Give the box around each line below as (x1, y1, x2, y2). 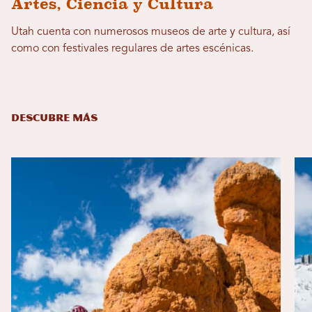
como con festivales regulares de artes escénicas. (11, 43, 253, 55)
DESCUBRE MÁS (11, 112, 97, 125)
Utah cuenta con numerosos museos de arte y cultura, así (11, 26, 290, 38)
